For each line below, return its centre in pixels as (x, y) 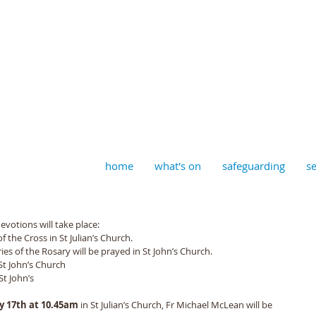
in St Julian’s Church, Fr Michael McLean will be (177, 305)
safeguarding (254, 166)
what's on (178, 166)
